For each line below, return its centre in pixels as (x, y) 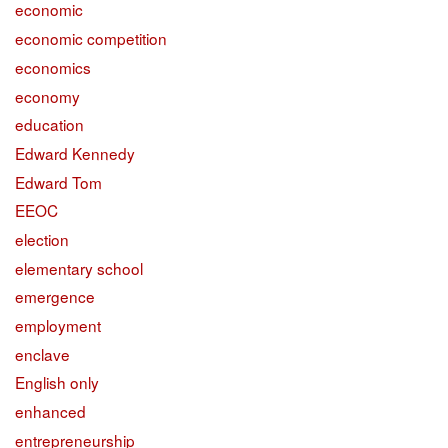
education (49, 124)
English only (57, 382)
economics (53, 66)
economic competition (91, 38)
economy (47, 95)
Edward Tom (58, 181)
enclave (42, 353)
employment (58, 325)
